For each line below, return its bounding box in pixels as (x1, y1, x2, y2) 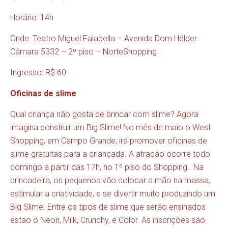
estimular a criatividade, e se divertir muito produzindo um (10, 189, 215, 199)
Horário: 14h (10, 13, 53, 23)
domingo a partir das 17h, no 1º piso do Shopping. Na (10, 162, 204, 173)
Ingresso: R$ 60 (10, 68, 66, 78)
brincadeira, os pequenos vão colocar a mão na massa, (10, 176, 210, 186)
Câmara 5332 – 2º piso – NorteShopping (10, 47, 157, 57)
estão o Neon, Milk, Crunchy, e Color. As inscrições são (10, 215, 205, 225)
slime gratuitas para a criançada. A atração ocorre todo (10, 149, 210, 159)
